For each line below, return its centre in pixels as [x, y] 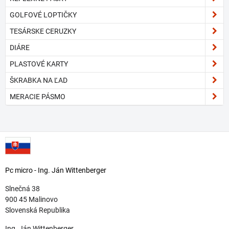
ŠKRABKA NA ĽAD [39, 80]
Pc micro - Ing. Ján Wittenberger [56, 170]
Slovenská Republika [38, 210]
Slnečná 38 [22, 189]
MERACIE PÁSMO [38, 97]
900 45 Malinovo [31, 199]
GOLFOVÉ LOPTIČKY [43, 15]
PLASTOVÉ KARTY [39, 64]
